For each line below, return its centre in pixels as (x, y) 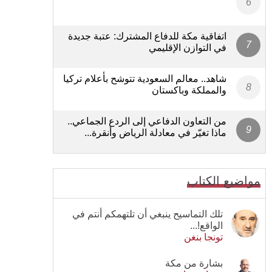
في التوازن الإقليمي (188, 47)
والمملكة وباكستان (189, 90)
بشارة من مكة (194, 263)
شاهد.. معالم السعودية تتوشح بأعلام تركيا (145, 78)
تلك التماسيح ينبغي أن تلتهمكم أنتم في (148, 214)
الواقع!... (206, 225)
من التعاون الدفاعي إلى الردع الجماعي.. (147, 121)
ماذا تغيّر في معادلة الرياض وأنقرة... (155, 132)
